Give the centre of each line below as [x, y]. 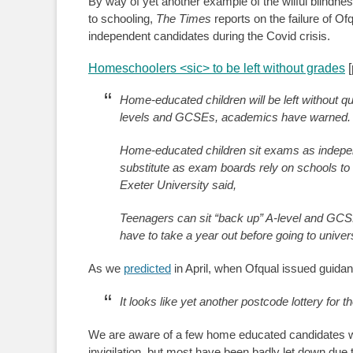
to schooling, [122, 19]
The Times [184, 19]
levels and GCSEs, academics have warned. [235, 117]
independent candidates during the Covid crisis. [209, 36]
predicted [147, 268]
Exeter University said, [178, 185]
